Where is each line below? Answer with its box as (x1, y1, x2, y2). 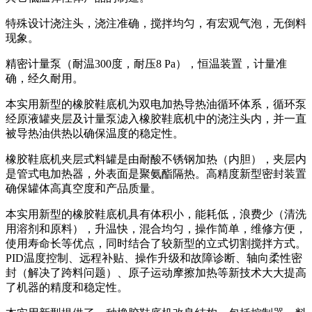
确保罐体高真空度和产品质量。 (6, 182, 162, 194)
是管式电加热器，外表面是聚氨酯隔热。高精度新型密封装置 (6, 167, 306, 180)
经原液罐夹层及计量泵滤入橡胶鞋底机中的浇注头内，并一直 (6, 112, 306, 125)
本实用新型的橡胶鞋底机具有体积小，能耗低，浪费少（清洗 (6, 208, 306, 220)
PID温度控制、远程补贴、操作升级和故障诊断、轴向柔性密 (6, 251, 302, 264)
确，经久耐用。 (6, 72, 84, 84)
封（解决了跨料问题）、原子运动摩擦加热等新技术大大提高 (6, 266, 306, 279)
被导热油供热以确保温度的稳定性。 (6, 127, 184, 139)
